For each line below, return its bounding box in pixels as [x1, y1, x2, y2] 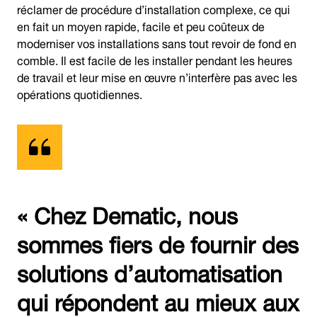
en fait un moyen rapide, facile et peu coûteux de [17, 14, 265, 36]
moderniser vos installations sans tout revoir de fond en [17, 31, 296, 53]
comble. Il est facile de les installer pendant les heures [17, 48, 292, 70]
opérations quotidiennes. [17, 82, 142, 104]
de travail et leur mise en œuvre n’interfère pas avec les [17, 65, 297, 87]
